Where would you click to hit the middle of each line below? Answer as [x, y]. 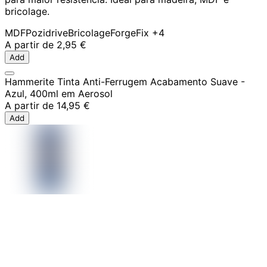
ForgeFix [130, 33]
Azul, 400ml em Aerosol [59, 94]
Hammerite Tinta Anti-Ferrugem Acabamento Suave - [125, 82]
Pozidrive [47, 33]
